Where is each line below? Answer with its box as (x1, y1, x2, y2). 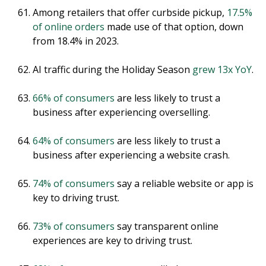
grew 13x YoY (192, 62, 252, 76)
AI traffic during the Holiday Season (33, 62, 192, 76)
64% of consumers (33, 134, 115, 147)
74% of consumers (33, 176, 115, 190)
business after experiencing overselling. (33, 105, 210, 119)
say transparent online (115, 219, 218, 233)
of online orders (33, 20, 104, 33)
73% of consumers (33, 219, 115, 233)
